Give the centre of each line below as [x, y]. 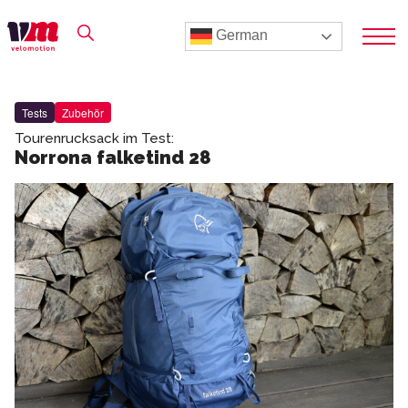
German [240, 36]
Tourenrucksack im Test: [94, 138]
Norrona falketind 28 [113, 158]
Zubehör [83, 112]
